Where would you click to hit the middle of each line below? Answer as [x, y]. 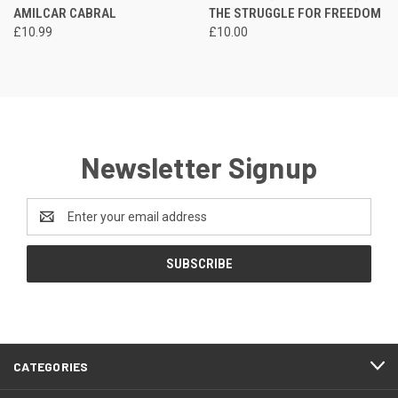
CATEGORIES [51, 366]
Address [50, 225]
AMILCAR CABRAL [65, 13]
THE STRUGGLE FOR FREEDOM [295, 13]
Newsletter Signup [199, 167]
